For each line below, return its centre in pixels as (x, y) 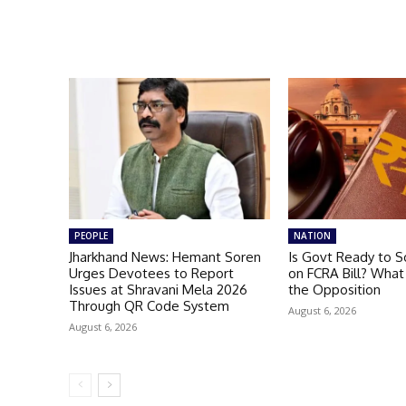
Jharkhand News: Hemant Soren (165, 256)
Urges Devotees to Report (151, 273)
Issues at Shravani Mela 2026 (158, 289)
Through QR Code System (149, 305)
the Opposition (335, 289)
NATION (313, 235)
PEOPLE (91, 235)
